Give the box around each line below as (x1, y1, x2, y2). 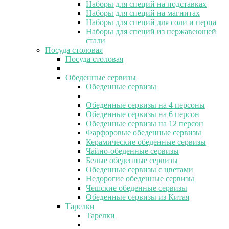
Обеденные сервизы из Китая (86, 192, 189, 201)
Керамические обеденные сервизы (86, 137, 206, 146)
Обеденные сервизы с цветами (86, 165, 193, 174)
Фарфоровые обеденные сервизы (86, 128, 201, 137)
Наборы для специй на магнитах (86, 8, 200, 17)
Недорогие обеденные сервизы (86, 174, 194, 183)
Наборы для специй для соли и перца (86, 17, 216, 27)
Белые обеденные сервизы (86, 155, 178, 165)
